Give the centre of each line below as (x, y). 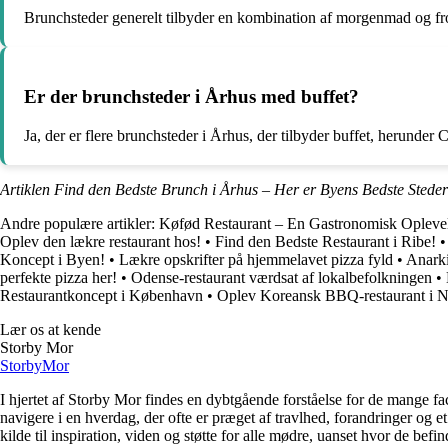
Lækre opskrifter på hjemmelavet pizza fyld (256, 259)
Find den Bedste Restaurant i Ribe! (325, 241)
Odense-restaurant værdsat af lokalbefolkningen (281, 277)
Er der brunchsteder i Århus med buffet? (191, 96)
